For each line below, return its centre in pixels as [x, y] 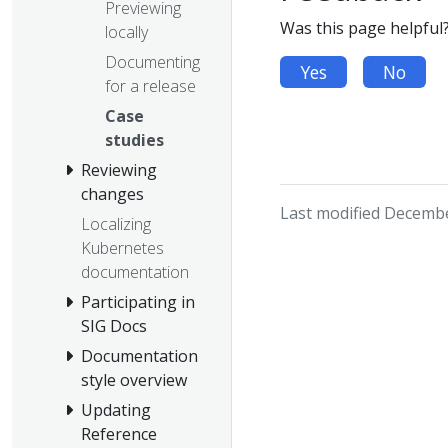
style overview [134, 379]
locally [126, 31]
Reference [119, 433]
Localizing [116, 223]
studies [134, 139]
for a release [150, 85]
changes [112, 193]
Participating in [138, 301]
